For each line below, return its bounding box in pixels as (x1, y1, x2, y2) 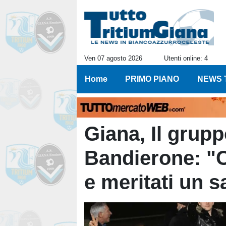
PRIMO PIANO (125, 75, 180, 83)
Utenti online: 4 (164, 54, 208, 62)
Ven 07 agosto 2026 (84, 54, 142, 62)
